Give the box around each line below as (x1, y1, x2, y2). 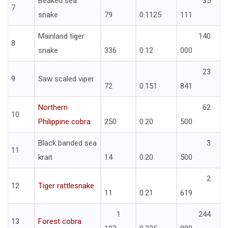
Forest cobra (38, 217, 81, 226)
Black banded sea (38, 138, 97, 148)
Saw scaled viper (38, 74, 94, 84)
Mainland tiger (38, 32, 84, 41)
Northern (38, 103, 68, 112)
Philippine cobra (38, 117, 91, 127)
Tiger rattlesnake (38, 181, 94, 191)
